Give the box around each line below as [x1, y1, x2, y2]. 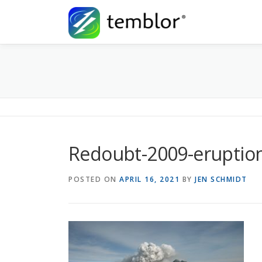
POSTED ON [68, 174, 119, 184]
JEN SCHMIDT [195, 174, 247, 184]
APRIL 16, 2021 [119, 174, 180, 184]
